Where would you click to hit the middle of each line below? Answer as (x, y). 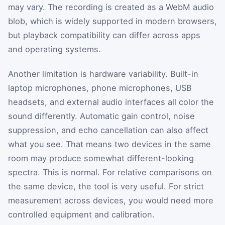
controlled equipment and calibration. (81, 215)
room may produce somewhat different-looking (101, 158)
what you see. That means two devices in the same (109, 144)
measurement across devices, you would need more (111, 201)
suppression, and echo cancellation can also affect (108, 130)
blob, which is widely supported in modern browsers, (113, 21)
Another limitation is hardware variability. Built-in (103, 74)
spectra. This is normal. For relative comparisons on (110, 173)
